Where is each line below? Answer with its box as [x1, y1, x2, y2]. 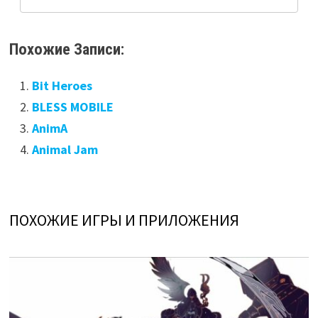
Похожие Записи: [9, 39, 124, 58]
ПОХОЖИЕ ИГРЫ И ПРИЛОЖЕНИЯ [9, 209, 239, 230]
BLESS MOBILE [31, 98, 114, 115]
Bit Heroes [31, 77, 92, 94]
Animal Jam [31, 141, 98, 158]
